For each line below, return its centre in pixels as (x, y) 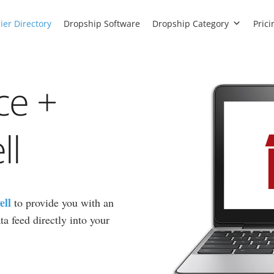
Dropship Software (102, 24)
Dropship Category (191, 24)
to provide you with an (62, 203)
